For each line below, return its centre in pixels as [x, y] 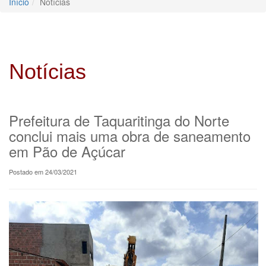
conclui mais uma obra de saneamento [130, 135]
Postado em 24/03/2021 [43, 171]
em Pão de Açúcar [67, 151]
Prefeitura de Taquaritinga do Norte [119, 120]
